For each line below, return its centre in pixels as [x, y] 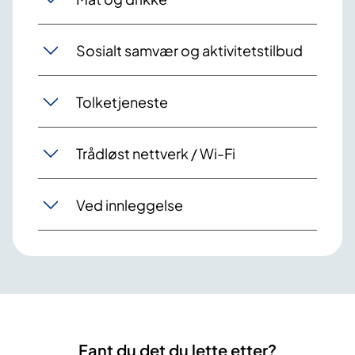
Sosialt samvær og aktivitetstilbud [189, 50]
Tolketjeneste [122, 101]
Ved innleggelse [130, 204]
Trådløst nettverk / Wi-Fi [156, 153]
